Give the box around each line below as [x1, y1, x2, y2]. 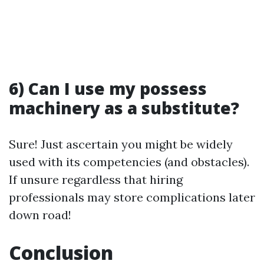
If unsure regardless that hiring [9, 172, 183, 187]
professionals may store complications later [9, 190, 255, 204]
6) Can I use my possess [9, 77, 207, 100]
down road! [9, 207, 71, 222]
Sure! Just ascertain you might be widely [9, 137, 233, 151]
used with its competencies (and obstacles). [9, 154, 249, 169]
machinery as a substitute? [9, 97, 239, 119]
